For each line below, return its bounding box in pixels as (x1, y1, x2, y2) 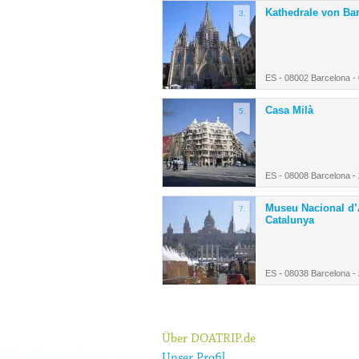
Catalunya (265, 214, 314, 227)
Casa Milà (265, 104, 313, 117)
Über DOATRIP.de (162, 333, 256, 346)
